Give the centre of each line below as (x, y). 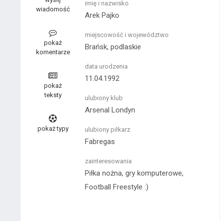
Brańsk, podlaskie (113, 47)
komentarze (53, 52)
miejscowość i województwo (127, 35)
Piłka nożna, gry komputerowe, (134, 173)
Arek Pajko (102, 15)
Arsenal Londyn (110, 110)
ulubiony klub (104, 98)
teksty (53, 95)
